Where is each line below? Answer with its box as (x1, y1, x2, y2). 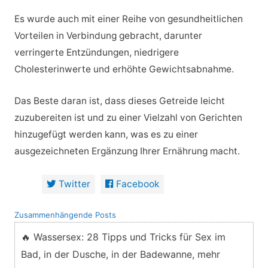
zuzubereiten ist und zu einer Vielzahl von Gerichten (14, 112, 242, 124)
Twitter (59, 178, 91, 190)
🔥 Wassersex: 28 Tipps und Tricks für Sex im (20, 231, 226, 243)
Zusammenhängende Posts (14, 210, 116, 220)
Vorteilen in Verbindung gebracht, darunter (14, 30, 202, 42)
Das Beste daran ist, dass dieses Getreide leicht (14, 95, 225, 107)
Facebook (116, 178, 160, 190)
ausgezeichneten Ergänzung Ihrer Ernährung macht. (14, 145, 240, 157)
